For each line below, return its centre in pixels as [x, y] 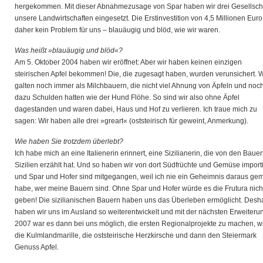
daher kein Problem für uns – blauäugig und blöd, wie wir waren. [117, 30]
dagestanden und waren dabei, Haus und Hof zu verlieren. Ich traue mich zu [136, 109]
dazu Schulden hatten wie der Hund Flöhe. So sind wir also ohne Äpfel [127, 97]
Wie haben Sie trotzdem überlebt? [69, 141]
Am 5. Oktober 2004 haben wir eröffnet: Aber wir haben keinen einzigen [128, 62]
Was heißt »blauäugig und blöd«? [69, 50]
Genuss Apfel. [37, 247]
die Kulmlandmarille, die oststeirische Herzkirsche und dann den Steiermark [136, 235]
